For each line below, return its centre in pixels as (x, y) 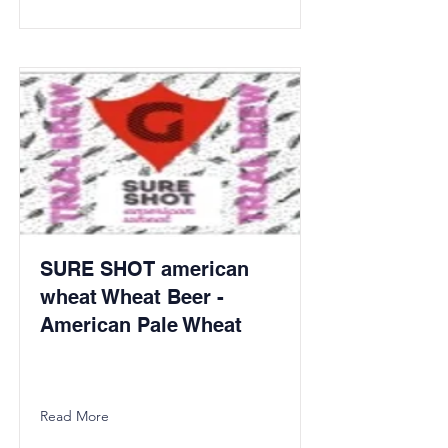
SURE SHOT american (144, 269)
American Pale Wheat (141, 325)
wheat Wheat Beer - (132, 297)
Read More (74, 416)
